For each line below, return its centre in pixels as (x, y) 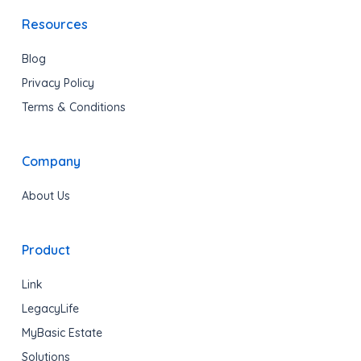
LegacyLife (50, 308)
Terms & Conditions (73, 107)
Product (46, 249)
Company (51, 161)
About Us (46, 195)
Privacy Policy (58, 83)
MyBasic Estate (62, 332)
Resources (54, 24)
